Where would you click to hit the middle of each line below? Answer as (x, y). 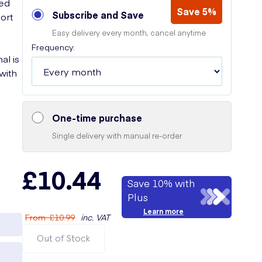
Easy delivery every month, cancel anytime (129, 32)
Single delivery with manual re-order (117, 135)
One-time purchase (97, 118)
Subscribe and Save (98, 15)
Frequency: (54, 47)
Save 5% (196, 11)
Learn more (163, 211)
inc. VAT (96, 217)
